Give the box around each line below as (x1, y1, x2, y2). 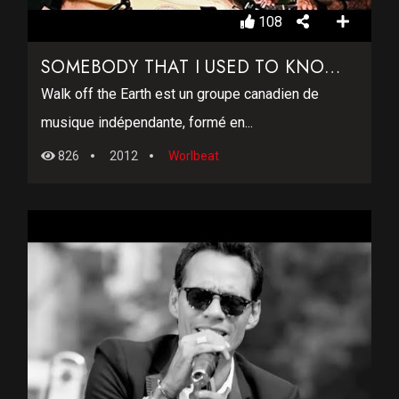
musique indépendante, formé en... (41, 114, 253, 132)
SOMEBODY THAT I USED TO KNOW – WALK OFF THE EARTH (323, 54, 340, 81)
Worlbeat (168, 149, 219, 164)
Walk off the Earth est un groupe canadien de (41, 85, 319, 103)
